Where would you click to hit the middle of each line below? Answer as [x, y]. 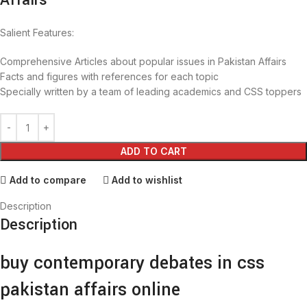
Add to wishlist [147, 180]
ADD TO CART [153, 151]
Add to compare [48, 180]
